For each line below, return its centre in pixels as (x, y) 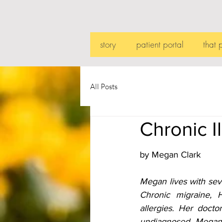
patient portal (160, 44)
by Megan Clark (170, 155)
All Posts (104, 86)
